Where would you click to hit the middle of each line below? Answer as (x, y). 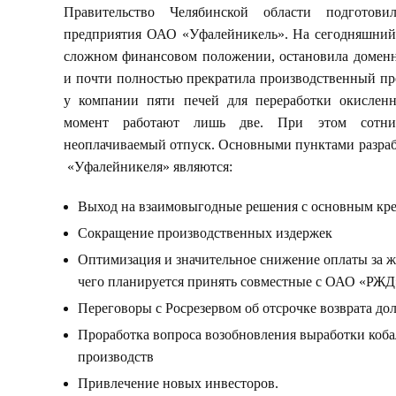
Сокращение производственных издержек (205, 233)
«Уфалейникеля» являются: (148, 167)
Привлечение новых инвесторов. (178, 383)
